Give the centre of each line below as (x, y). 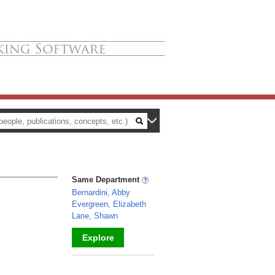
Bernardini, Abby (101, 192)
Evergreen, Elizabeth (109, 204)
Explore (98, 238)
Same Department (107, 180)
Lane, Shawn (95, 216)
